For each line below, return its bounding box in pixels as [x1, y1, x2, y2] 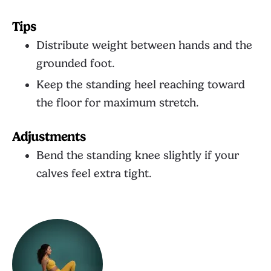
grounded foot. [36, 57, 115, 70]
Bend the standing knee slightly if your [36, 149, 239, 162]
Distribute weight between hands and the [36, 39, 252, 52]
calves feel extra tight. [36, 167, 152, 180]
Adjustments [12, 129, 86, 144]
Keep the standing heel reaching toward [36, 78, 245, 91]
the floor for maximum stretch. [36, 96, 199, 109]
